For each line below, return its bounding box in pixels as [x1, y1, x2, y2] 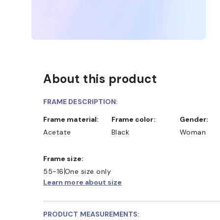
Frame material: [47, 114, 99, 124]
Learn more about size [43, 177, 122, 187]
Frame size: [47, 154, 83, 163]
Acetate [43, 127, 71, 137]
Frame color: [115, 114, 156, 124]
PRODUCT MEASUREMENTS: [43, 209, 140, 219]
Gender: [185, 114, 208, 124]
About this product [43, 71, 157, 86]
